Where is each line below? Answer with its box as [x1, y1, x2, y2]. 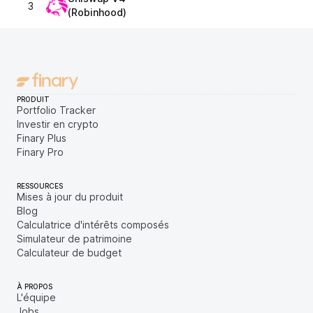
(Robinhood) [68, 6, 126, 18]
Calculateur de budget [17, 247, 122, 259]
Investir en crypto [17, 118, 99, 130]
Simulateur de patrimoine [17, 233, 132, 245]
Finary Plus [17, 132, 66, 144]
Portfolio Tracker [17, 104, 96, 116]
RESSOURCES [17, 182, 63, 190]
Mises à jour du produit [17, 191, 123, 203]
